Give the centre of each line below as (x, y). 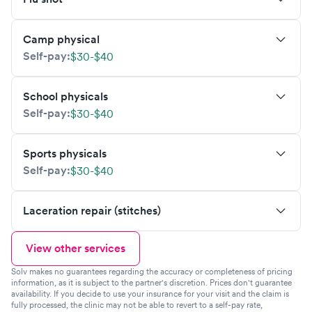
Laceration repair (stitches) (92, 211)
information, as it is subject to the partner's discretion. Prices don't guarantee (151, 282)
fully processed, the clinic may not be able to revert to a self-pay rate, (137, 305)
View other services (76, 248)
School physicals (65, 96)
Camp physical (61, 39)
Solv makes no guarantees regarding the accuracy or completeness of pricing (152, 271)
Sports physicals (65, 154)
